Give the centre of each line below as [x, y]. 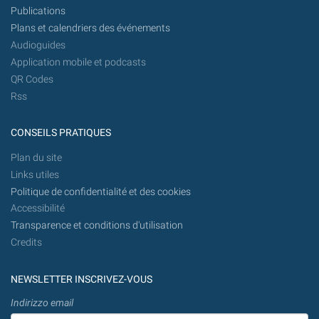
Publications [38, 11]
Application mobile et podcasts [78, 62]
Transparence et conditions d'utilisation [97, 226]
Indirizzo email [42, 302]
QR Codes [32, 79]
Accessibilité [38, 209]
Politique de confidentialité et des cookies [101, 192]
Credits [26, 243]
